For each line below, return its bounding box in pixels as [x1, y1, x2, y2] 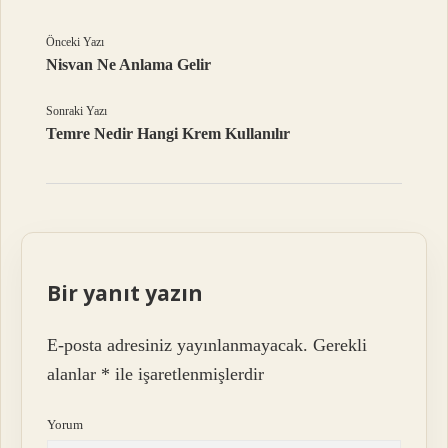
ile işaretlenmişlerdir [110, 364, 265, 385]
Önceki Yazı [46, 34, 105, 49]
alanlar [47, 364, 102, 385]
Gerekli [313, 335, 368, 356]
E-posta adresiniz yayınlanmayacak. [47, 335, 309, 356]
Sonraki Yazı [46, 103, 108, 118]
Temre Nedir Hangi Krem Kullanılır [46, 124, 291, 142]
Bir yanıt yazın [47, 278, 204, 307]
